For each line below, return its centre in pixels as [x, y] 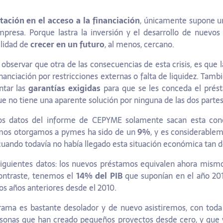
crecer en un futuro [67, 45]
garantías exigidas [65, 88]
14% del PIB [99, 176]
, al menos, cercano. [139, 45]
